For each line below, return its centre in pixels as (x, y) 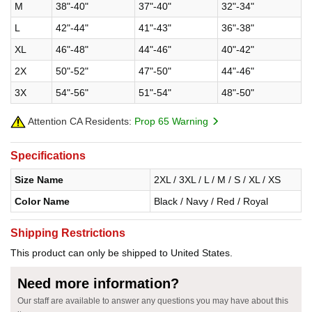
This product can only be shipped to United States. (122, 252)
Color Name (42, 201)
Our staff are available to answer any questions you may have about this (153, 301)
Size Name (39, 179)
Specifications (48, 155)
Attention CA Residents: (79, 121)
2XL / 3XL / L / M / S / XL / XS (217, 179)
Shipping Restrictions (68, 233)
